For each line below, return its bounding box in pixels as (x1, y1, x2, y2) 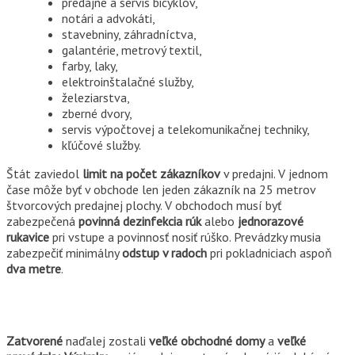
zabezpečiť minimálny (6, 244, 122, 261)
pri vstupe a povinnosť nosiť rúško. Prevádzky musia (49, 228, 321, 245)
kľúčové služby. (62, 136, 141, 153)
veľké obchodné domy (149, 332, 265, 349)
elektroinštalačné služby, (62, 73, 194, 90)
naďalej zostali (63, 332, 149, 349)
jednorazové (238, 212, 303, 229)
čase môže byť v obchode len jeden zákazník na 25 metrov (6, 181, 315, 197)
